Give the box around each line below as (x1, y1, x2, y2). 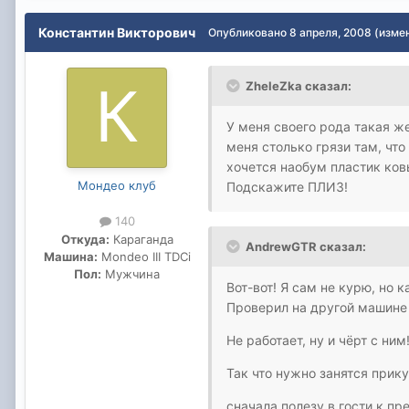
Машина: (43, 248, 98, 264)
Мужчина (101, 266, 160, 281)
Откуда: (60, 231, 110, 246)
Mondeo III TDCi (97, 248, 191, 264)
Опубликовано (208, 26, 289, 40)
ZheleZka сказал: (246, 79, 351, 94)
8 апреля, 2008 (289, 26, 372, 40)
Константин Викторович (38, 25, 195, 41)
